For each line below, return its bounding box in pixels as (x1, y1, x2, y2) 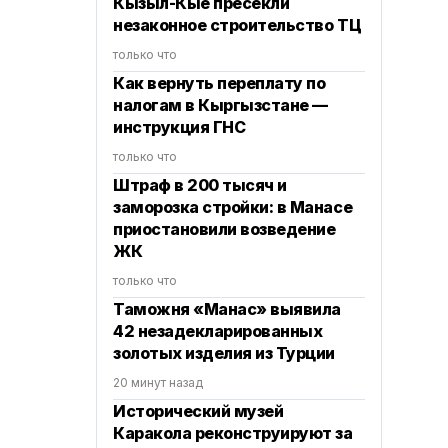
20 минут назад (113, 375, 203, 390)
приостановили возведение (113, 219, 336, 239)
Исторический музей (113, 401, 284, 421)
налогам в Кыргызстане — (113, 95, 328, 115)
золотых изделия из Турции (113, 343, 335, 363)
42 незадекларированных (113, 321, 323, 341)
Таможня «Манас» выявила (113, 299, 341, 319)
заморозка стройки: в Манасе (113, 197, 353, 217)
